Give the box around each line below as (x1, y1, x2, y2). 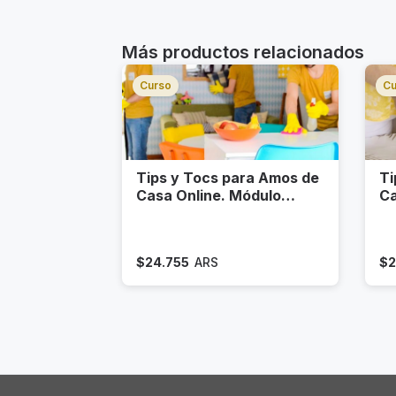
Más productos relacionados (122, 42, 364, 63)
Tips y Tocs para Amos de (136, 169, 319, 187)
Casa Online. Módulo (136, 187, 281, 205)
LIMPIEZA (136, 204, 202, 223)
